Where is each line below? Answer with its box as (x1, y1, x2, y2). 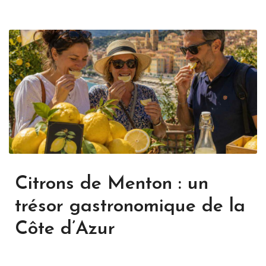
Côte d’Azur (15, 220, 115, 239)
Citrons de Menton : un (15, 175, 208, 194)
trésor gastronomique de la (15, 197, 245, 216)
